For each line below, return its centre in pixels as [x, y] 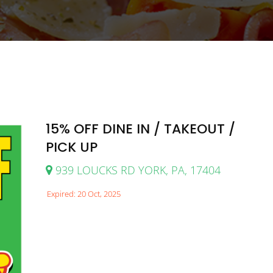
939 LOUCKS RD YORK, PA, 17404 [136, 170]
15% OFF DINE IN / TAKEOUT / [140, 129]
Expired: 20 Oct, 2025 [83, 193]
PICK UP [71, 147]
